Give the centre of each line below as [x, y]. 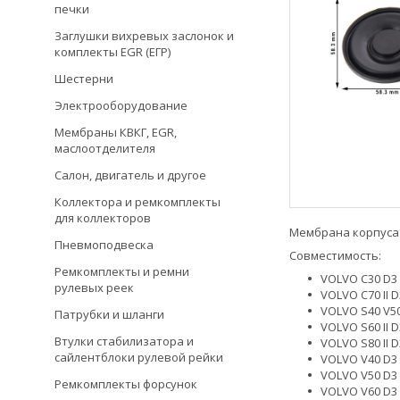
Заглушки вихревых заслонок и [144, 36]
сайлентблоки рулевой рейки [139, 357]
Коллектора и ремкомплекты [137, 202]
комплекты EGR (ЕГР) [112, 52]
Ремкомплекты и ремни [122, 271]
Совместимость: [335, 255]
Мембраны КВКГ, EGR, [116, 132]
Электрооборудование [121, 105]
